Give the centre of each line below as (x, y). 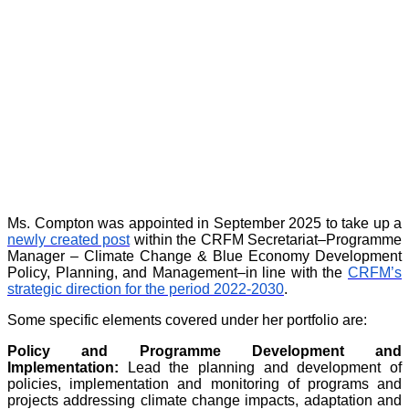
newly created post (68, 240)
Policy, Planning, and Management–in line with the (178, 273)
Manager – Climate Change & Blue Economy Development (204, 257)
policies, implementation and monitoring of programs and (204, 384)
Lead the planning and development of (260, 368)
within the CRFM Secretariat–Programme (266, 240)
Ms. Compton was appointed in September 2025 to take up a (204, 224)
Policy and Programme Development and (204, 351)
